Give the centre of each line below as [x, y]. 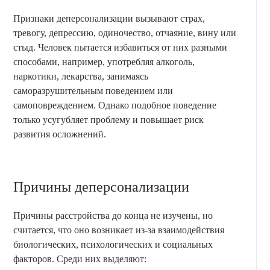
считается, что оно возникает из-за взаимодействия [119, 230]
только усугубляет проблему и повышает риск [108, 119]
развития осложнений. [60, 134]
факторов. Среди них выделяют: [80, 259]
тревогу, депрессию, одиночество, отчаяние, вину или [125, 33]
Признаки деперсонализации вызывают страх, [109, 18]
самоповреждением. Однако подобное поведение [115, 105]
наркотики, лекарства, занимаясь [81, 76]
